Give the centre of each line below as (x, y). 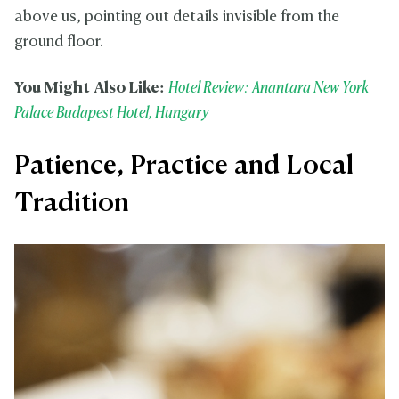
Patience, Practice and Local (184, 166)
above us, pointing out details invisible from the (177, 17)
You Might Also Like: (91, 88)
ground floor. (59, 42)
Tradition (72, 204)
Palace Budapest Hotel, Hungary (111, 113)
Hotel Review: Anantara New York (269, 88)
